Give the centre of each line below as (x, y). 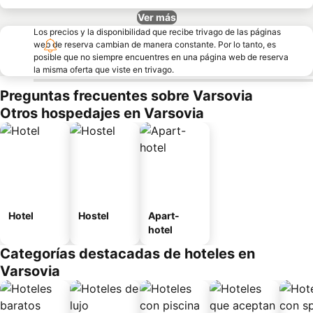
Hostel (94, 216)
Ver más (156, 17)
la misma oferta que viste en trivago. (104, 70)
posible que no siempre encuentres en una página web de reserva (161, 57)
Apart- (164, 216)
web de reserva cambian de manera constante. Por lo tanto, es (155, 44)
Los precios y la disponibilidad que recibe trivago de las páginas (157, 32)
